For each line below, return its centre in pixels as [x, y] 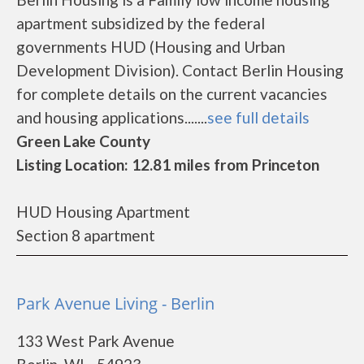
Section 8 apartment [86, 235]
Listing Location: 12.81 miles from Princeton [168, 165]
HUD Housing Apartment [103, 212]
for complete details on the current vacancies [172, 94]
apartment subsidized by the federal [141, 23]
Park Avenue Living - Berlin [115, 303]
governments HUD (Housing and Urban [151, 47]
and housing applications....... [112, 117]
